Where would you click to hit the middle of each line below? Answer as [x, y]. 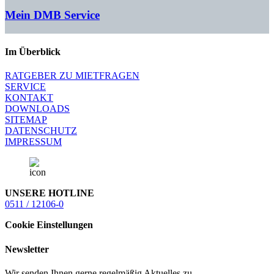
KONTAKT [29, 98]
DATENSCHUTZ [41, 131]
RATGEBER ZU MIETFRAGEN [72, 76]
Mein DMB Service [52, 15]
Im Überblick [33, 51]
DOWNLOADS [37, 109]
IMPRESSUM [33, 142]
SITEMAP [26, 120]
